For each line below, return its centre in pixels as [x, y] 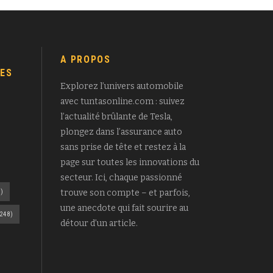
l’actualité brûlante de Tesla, [116, 116]
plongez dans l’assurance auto [121, 132]
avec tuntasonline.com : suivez [122, 101]
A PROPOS [85, 59]
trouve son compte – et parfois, [125, 193]
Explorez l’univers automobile [122, 86]
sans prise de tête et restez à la [123, 147]
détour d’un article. [99, 223]
